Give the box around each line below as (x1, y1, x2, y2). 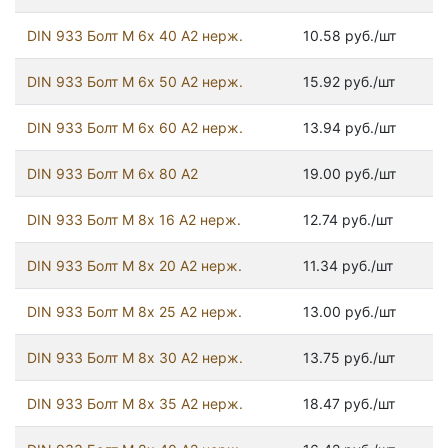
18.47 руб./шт (303, 395, 395, 413)
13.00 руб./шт (303, 303, 396, 321)
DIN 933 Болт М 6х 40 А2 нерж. (27, 27, 243, 45)
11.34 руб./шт (303, 257, 393, 275)
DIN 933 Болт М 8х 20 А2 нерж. (27, 257, 242, 275)
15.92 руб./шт (303, 73, 395, 91)
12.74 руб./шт (303, 211, 393, 229)
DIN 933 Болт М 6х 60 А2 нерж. (27, 119, 243, 137)
